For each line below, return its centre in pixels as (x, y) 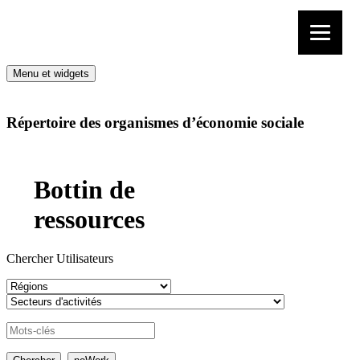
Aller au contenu (49, 46)
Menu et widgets (51, 74)
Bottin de (84, 189)
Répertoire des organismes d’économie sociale (155, 122)
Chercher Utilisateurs (60, 259)
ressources (89, 219)
